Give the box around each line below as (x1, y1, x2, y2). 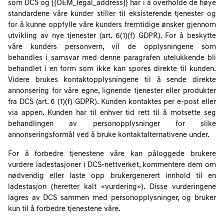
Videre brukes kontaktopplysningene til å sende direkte (8, 76, 216, 84)
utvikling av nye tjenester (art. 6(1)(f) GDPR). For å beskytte (8, 32, 216, 40)
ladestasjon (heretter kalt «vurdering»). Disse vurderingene (8, 183, 216, 191)
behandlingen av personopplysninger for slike (8, 120, 216, 128)
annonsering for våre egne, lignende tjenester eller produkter (8, 87, 216, 95)
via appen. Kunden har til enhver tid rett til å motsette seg (8, 109, 216, 117)
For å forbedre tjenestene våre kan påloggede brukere (8, 150, 216, 158)
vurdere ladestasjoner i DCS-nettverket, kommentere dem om (8, 161, 216, 169)
